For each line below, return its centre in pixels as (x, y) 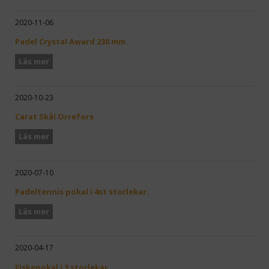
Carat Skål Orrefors (54, 117)
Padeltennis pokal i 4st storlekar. (82, 192)
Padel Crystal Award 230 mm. (71, 42)
